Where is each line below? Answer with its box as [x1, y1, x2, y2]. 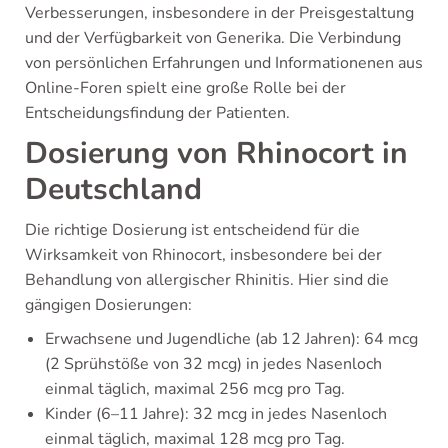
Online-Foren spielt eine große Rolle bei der [25, 77, 346, 100]
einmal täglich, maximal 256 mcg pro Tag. [45, 378, 345, 401]
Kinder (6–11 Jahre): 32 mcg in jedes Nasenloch [45, 403, 387, 426]
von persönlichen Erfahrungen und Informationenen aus [25, 52, 423, 75]
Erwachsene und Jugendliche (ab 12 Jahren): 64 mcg [45, 328, 418, 351]
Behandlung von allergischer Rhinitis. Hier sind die [25, 269, 389, 292]
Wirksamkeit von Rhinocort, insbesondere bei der [25, 244, 382, 267]
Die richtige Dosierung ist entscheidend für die [25, 219, 360, 242]
